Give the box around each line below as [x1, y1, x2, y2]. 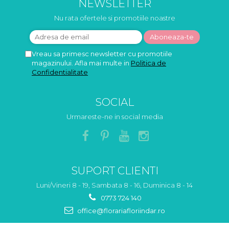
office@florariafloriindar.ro [75, 207, 165, 215]
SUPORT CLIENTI [71, 164, 158, 177]
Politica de [131, 59, 166, 67]
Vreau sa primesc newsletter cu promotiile [32, 50, 172, 58]
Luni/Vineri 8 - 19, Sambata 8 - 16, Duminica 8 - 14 [36, 181, 193, 189]
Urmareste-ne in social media [66, 112, 163, 121]
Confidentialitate [32, 68, 88, 76]
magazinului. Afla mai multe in [32, 59, 131, 67]
